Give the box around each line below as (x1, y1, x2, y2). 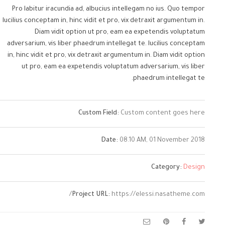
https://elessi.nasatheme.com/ (111, 191, 205, 199)
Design (183, 164, 205, 172)
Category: (151, 164, 182, 172)
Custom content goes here (119, 110, 205, 118)
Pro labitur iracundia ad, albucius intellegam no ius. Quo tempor (12, 6, 205, 14)
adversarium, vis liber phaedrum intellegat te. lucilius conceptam (7, 41, 205, 48)
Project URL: (72, 191, 111, 199)
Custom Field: (78, 110, 119, 118)
